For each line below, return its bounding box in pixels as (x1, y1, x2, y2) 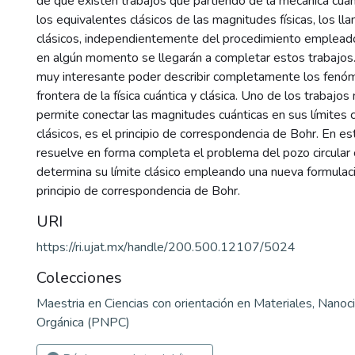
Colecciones (36, 267, 122, 288)
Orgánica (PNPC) (36, 314, 130, 331)
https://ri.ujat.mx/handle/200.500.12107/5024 (36, 239, 296, 256)
